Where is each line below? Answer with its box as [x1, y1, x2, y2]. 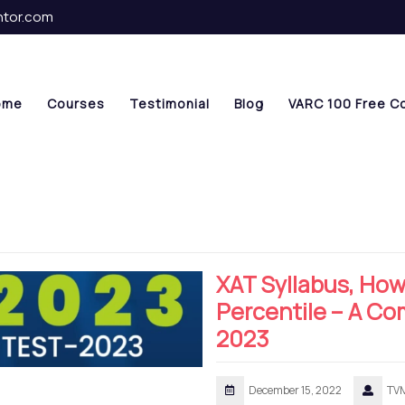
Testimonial [129, 94, 210, 112]
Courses [47, 94, 105, 112]
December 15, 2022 [249, 382, 342, 399]
